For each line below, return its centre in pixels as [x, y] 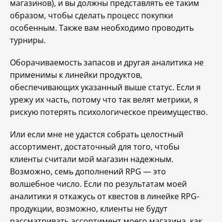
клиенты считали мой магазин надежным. [92, 159]
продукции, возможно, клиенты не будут [89, 209]
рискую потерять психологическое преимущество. [109, 112]
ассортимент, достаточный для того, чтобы [95, 147]
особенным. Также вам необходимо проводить [102, 28]
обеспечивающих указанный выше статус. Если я [105, 87]
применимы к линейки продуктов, [76, 75]
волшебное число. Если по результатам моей [98, 184]
